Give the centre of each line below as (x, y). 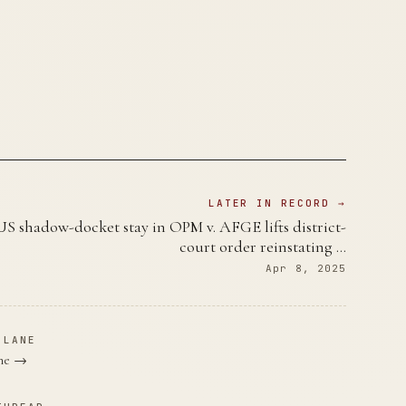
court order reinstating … (263, 246)
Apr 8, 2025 (306, 268)
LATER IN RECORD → (277, 203)
